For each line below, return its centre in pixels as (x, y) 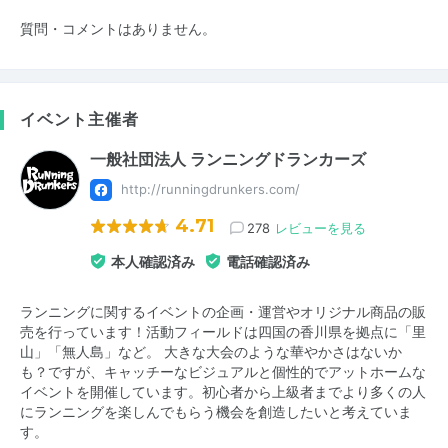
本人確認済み (153, 261)
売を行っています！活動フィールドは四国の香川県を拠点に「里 (223, 331)
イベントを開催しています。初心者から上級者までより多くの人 (223, 391)
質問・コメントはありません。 (118, 28)
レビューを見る (320, 227)
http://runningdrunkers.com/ (210, 188)
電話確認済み (268, 261)
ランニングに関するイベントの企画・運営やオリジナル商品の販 (223, 311)
